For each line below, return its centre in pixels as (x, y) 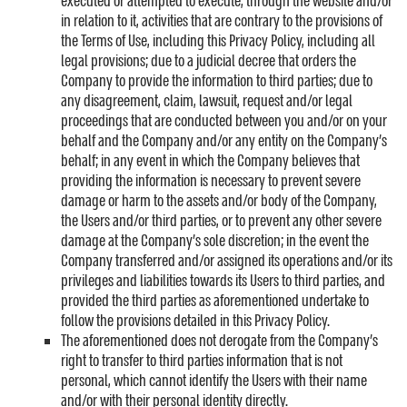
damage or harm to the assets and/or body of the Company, (219, 201)
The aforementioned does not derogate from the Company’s (219, 341)
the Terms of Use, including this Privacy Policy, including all (218, 41)
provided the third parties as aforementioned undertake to (215, 301)
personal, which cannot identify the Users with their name (214, 381)
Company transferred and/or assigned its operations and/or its (227, 261)
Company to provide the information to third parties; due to (217, 81)
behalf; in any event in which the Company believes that (210, 161)
